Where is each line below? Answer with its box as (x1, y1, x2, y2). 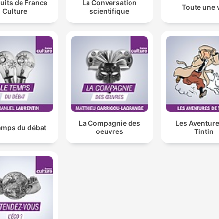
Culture (2, 7, 28, 16)
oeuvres (95, 127, 123, 136)
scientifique (89, 7, 130, 16)
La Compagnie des (78, 119, 140, 128)
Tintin (194, 127, 214, 136)
